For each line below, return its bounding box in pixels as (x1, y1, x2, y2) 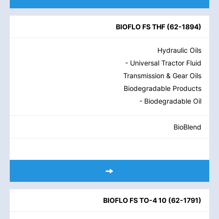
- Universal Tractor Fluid (125, 59, 201, 67)
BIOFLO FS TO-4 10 (103, 196, 167, 204)
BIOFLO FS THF (116, 22, 165, 31)
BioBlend (174, 123, 201, 131)
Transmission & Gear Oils (123, 71, 201, 80)
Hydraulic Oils (157, 46, 201, 54)
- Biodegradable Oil (139, 97, 201, 105)
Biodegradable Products (124, 84, 201, 92)
